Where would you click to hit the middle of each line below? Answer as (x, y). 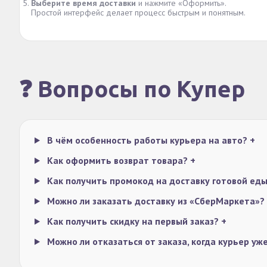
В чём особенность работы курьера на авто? (147, 140)
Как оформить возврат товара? (117, 160)
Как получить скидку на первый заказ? (133, 221)
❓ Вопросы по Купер (132, 89)
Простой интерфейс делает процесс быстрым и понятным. (138, 13)
